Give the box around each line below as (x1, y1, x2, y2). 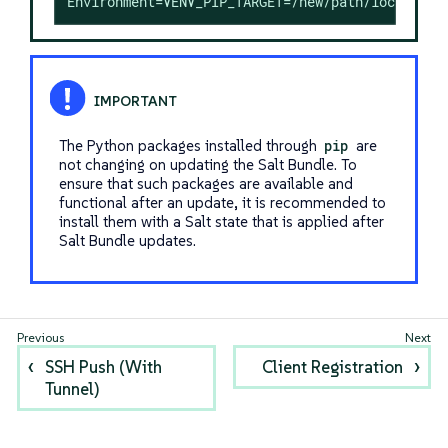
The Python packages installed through (58, 135, 321, 155)
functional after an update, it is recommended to (58, 192, 386, 212)
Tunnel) (45, 378, 100, 400)
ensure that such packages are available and (58, 173, 353, 193)
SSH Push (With (45, 356, 163, 378)
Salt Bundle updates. (58, 230, 196, 250)
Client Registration (261, 356, 403, 378)
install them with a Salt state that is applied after (58, 211, 384, 231)
